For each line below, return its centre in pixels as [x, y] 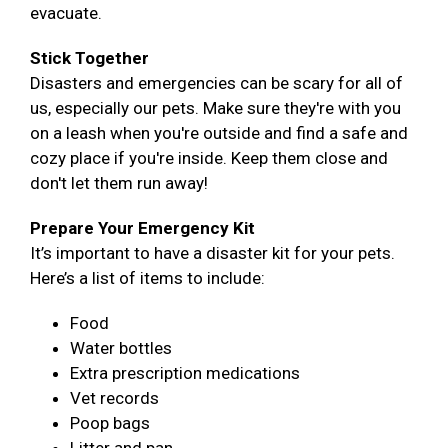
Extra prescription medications [185, 373]
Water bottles [121, 348]
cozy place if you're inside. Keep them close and [209, 158]
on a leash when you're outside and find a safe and [219, 133]
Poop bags [110, 423]
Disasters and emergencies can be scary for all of [216, 83]
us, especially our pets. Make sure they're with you [215, 108]
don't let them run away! [119, 183]
